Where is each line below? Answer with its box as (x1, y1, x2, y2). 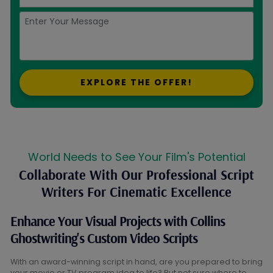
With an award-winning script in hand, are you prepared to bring (10, 257, 263, 268)
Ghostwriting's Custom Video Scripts (10, 230, 197, 247)
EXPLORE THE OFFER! (80, 76, 193, 89)
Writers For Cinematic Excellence (41, 183, 232, 201)
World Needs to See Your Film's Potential (27, 149, 246, 165)
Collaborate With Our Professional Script (19, 166, 254, 184)
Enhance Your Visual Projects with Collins (10, 213, 225, 230)
